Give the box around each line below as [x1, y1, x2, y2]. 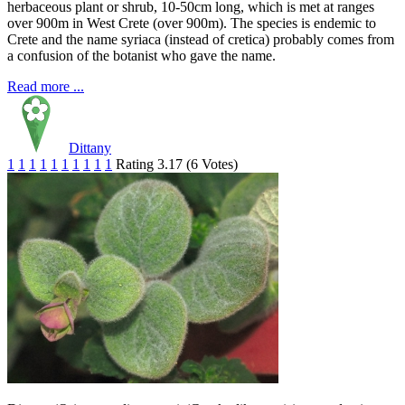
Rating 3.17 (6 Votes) [116, 156, 238, 173]
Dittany [69, 140, 111, 156]
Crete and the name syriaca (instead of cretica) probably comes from [7, 32, 394, 48]
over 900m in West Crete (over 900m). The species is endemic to [7, 15, 376, 32]
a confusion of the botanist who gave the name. [7, 48, 276, 64]
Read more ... [7, 79, 84, 95]
